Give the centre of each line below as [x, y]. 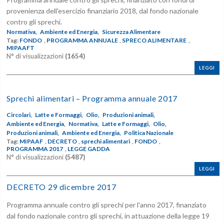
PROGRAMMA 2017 [35, 149]
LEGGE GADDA [88, 149]
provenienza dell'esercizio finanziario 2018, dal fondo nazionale [103, 10]
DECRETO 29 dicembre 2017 [61, 187]
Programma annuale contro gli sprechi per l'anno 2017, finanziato [107, 204]
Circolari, [19, 115]
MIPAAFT [21, 47]
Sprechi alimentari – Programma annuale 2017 [92, 98]
